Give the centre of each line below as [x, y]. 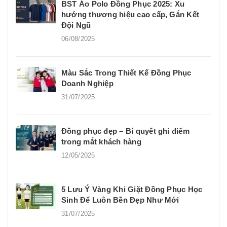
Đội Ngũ [76, 25]
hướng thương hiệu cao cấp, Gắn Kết [130, 14]
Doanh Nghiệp [87, 83]
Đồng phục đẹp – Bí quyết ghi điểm [125, 131]
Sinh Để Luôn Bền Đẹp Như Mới [120, 200]
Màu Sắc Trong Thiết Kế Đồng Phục [126, 72]
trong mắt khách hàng [101, 141]
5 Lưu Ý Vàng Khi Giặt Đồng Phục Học [132, 189]
